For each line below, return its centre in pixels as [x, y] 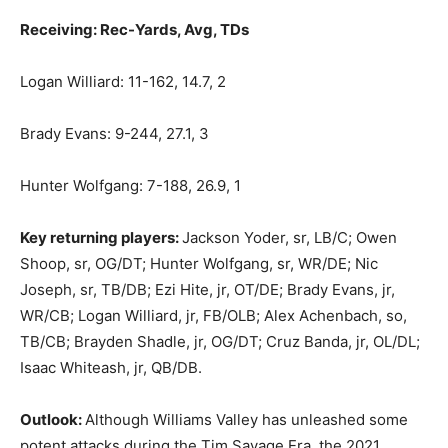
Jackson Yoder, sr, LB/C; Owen [289, 237]
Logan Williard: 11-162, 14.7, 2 [123, 81]
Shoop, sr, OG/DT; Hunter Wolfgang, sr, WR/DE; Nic [199, 263]
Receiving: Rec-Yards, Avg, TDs [134, 29]
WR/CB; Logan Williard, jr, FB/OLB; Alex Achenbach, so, [213, 315]
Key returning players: [101, 237]
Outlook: [52, 419]
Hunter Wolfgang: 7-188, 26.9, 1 [130, 185]
